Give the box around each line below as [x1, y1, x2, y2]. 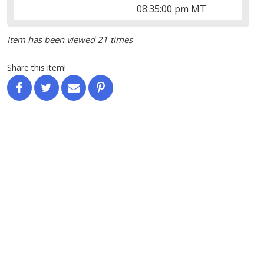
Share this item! [6, 61, 66, 73]
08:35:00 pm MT [137, 2, 207, 15]
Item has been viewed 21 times [6, 33, 133, 45]
